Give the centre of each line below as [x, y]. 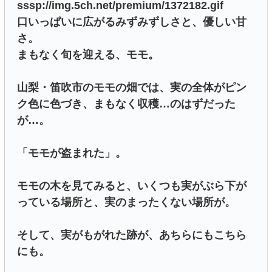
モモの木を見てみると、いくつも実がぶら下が [132, 186]
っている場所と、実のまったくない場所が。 [126, 202]
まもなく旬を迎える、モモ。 [88, 55]
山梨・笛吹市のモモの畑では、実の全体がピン [132, 88]
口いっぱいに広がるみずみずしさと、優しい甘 [132, 22]
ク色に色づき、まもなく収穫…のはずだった [126, 104]
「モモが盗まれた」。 [72, 153]
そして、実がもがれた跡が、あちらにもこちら [132, 235]
